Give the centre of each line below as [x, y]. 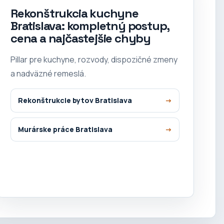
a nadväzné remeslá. [48, 73]
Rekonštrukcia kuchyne [74, 13]
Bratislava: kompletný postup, [90, 25]
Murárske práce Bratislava [65, 129]
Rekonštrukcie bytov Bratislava [75, 100]
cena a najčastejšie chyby [81, 38]
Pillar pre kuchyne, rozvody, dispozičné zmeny [94, 59]
